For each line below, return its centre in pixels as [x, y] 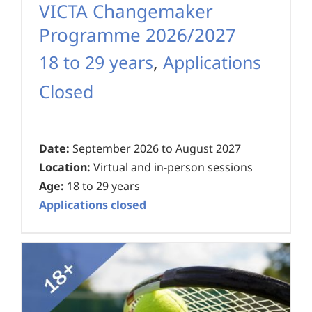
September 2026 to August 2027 [155, 149]
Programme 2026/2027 [138, 35]
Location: [65, 167]
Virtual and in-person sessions [172, 167]
